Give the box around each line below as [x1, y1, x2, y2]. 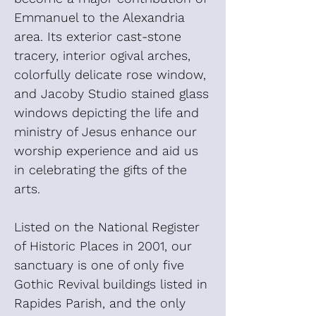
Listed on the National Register [14, 219, 200, 234]
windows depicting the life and [14, 105, 199, 120]
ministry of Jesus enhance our [14, 124, 197, 139]
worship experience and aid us [14, 143, 198, 158]
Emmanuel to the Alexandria [14, 10, 185, 25]
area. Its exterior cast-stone [14, 29, 181, 44]
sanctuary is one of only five [14, 257, 184, 272]
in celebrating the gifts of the [14, 162, 187, 177]
